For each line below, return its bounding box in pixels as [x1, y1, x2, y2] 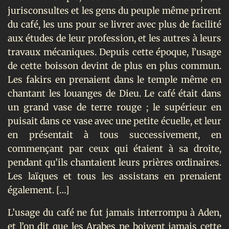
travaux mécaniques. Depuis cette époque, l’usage [8, 47, 221, 58]
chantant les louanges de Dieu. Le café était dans [8, 88, 221, 100]
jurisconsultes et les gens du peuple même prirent [8, 5, 221, 17]
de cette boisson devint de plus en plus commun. [8, 60, 221, 72]
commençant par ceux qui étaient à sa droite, [8, 143, 221, 155]
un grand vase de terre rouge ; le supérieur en [8, 102, 221, 113]
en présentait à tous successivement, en [8, 129, 221, 141]
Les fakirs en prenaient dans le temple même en [8, 74, 221, 86]
